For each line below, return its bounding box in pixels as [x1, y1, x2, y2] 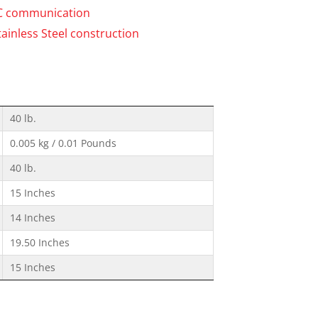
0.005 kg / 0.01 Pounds [10, 136, 116, 150]
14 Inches [10, 210, 55, 224]
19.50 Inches [10, 235, 70, 249]
